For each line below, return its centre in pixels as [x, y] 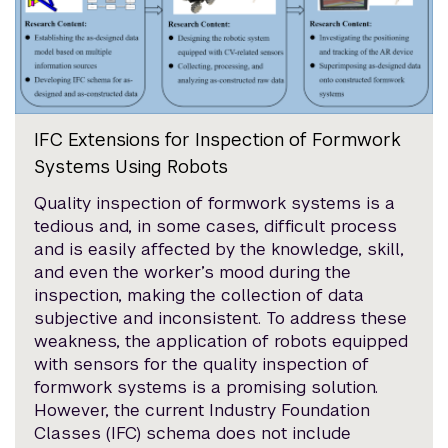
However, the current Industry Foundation [202, 410]
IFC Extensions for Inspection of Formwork [218, 140]
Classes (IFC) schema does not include [193, 433]
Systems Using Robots [131, 167]
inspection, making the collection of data [199, 295]
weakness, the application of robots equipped [221, 341]
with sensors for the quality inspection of [202, 364]
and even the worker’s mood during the [193, 272]
